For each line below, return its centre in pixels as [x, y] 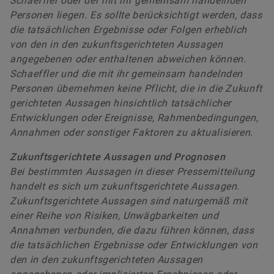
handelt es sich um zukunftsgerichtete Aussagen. [125, 186]
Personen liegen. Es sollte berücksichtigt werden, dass [136, 15]
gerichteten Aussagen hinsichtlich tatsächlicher [121, 103]
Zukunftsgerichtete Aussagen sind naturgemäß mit [129, 201]
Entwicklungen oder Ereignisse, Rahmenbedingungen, [134, 117]
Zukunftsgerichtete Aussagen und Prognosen [118, 157]
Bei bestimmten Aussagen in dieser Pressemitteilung [133, 171]
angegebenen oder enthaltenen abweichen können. [128, 59]
